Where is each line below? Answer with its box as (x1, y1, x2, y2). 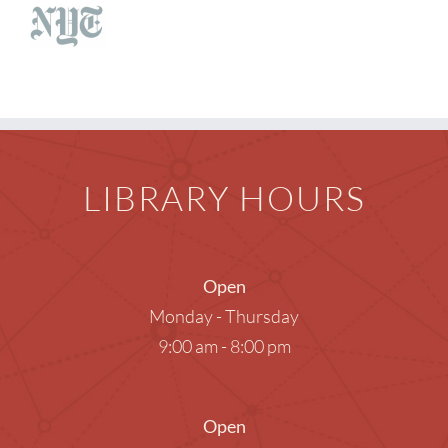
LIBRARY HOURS (82, 177, 366, 220)
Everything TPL (24, 109, 163, 129)
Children (24, 7, 103, 27)
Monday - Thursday (149, 305, 299, 328)
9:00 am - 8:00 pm (157, 335, 291, 358)
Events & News (24, 58, 158, 78)
